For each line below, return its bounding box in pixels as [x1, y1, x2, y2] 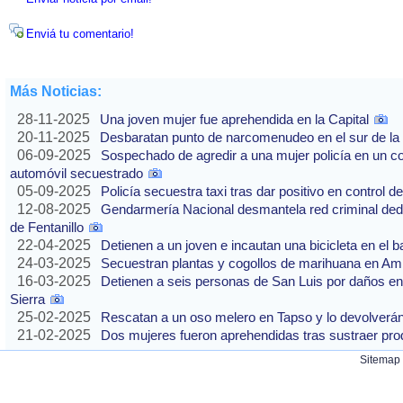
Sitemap [360, 354, 400, 366]
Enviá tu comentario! [26, 27, 134, 41]
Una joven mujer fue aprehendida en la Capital [100, 112, 369, 128]
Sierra [10, 291, 45, 308]
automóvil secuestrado [10, 166, 143, 182]
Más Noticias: [10, 84, 102, 100]
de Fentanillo [10, 219, 84, 236]
